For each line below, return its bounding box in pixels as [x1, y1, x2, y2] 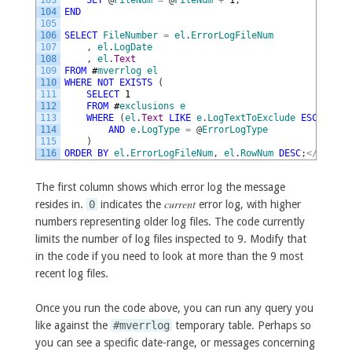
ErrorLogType [201, 124, 268, 136]
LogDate [113, 42, 152, 53]
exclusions [119, 101, 174, 112]
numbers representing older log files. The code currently [35, 214, 305, 228]
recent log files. [35, 266, 108, 280]
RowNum [240, 148, 273, 159]
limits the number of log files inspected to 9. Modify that [35, 232, 306, 245]
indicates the [97, 197, 164, 211]
